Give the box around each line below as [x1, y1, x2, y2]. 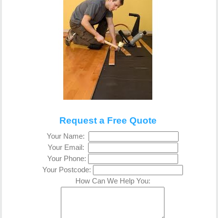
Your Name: [47, 132, 89, 140]
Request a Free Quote [59, 115, 157, 126]
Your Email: [47, 143, 88, 151]
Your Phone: [47, 154, 89, 163]
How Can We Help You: [75, 177, 150, 185]
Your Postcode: [42, 165, 93, 174]
